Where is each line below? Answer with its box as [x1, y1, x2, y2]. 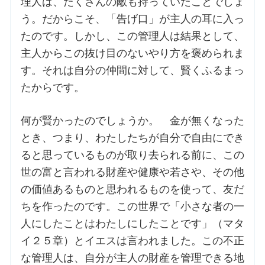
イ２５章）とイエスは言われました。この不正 [20, 235, 244, 247]
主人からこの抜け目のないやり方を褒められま [20, 47, 244, 60]
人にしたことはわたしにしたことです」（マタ [20, 218, 244, 230]
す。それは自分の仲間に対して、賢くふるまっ [20, 64, 244, 77]
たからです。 [20, 82, 85, 94]
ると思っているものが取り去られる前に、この [20, 149, 244, 161]
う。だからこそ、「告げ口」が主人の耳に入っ [20, 13, 244, 25]
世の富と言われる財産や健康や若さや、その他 [20, 166, 244, 179]
